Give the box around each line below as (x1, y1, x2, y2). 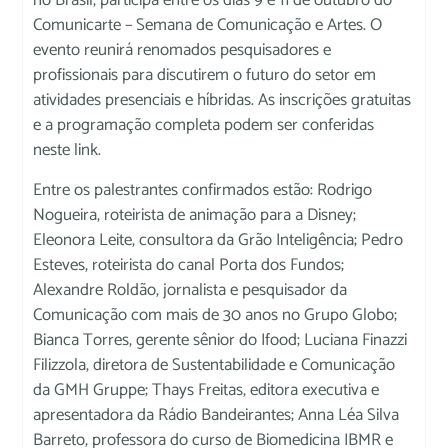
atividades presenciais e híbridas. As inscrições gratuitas (33, 86, 412, 115)
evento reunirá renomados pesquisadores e (33, 36, 332, 65)
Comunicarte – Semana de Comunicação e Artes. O (33, 11, 383, 40)
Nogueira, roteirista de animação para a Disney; (33, 200, 357, 229)
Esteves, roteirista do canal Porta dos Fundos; (33, 250, 345, 279)
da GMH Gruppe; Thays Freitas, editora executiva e (33, 375, 380, 404)
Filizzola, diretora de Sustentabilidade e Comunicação (33, 350, 396, 379)
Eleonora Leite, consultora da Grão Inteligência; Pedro (33, 225, 404, 254)
